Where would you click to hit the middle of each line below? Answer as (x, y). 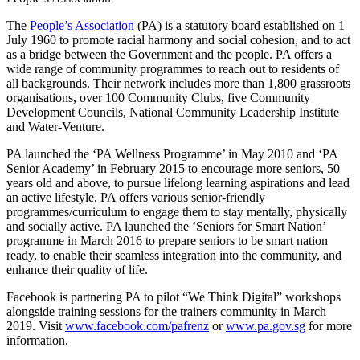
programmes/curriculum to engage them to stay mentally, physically (177, 211)
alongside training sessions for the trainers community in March (166, 311)
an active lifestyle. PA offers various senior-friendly (136, 197)
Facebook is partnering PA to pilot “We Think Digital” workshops (174, 297)
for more (329, 325)
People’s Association (82, 25)
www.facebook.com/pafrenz (137, 325)
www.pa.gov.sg (266, 325)
